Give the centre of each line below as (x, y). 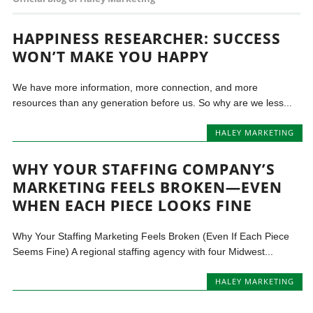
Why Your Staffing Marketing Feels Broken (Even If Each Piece (151, 236)
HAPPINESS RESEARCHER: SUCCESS (147, 38)
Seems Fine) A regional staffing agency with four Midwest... (143, 252)
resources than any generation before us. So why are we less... (153, 103)
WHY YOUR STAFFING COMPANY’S (144, 169)
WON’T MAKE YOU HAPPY (111, 57)
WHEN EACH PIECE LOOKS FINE (133, 206)
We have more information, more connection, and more (136, 87)
